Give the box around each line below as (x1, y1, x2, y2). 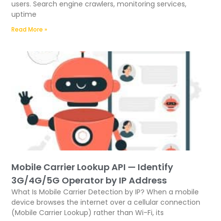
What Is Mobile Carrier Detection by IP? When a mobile (11, 187, 199, 197)
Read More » (11, 25, 47, 34)
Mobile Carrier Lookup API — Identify (11, 161, 173, 173)
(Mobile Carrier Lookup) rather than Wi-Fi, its (11, 208, 164, 218)
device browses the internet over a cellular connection (11, 197, 200, 207)
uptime (11, 9, 37, 19)
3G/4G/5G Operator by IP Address (11, 174, 167, 186)
